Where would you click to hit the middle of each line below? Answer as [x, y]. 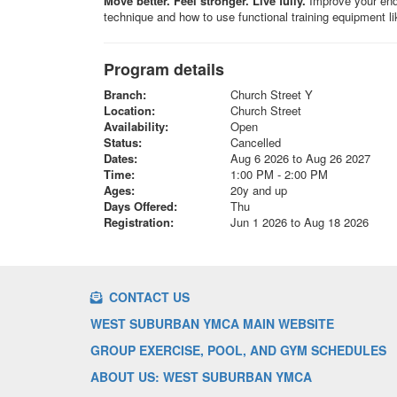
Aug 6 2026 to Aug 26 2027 [300, 158]
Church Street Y [271, 94]
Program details [164, 69]
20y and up [258, 190]
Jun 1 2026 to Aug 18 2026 [299, 222]
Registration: [139, 222]
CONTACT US [148, 297]
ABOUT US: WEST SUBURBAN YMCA [201, 377]
